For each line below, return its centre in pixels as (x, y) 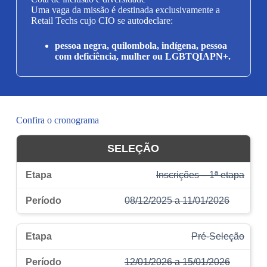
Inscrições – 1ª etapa (201, 175)
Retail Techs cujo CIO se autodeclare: (102, 20)
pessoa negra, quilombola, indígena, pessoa (141, 45)
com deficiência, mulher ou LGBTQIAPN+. (142, 56)
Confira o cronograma (57, 120)
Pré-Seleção (218, 236)
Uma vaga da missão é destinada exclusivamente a (125, 10)
